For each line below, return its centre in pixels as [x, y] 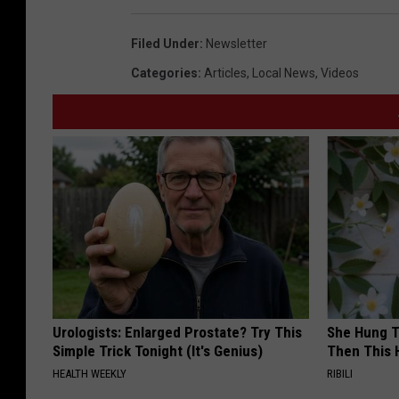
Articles [225, 73]
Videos [340, 73]
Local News [284, 73]
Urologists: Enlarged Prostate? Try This [177, 332]
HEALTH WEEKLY [90, 373]
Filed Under [165, 43]
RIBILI [340, 373]
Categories [164, 73]
